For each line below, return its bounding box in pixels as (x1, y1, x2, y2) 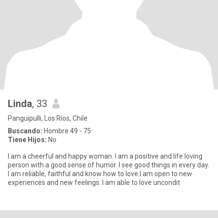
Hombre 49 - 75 (42, 127, 91, 135)
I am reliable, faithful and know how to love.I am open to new (8, 170, 192, 178)
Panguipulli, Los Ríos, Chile (8, 114, 88, 122)
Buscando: (8, 127, 42, 135)
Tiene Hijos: (8, 136, 47, 144)
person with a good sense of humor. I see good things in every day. (8, 161, 209, 169)
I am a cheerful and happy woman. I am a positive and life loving (8, 152, 202, 160)
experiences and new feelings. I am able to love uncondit (8, 179, 180, 186)
